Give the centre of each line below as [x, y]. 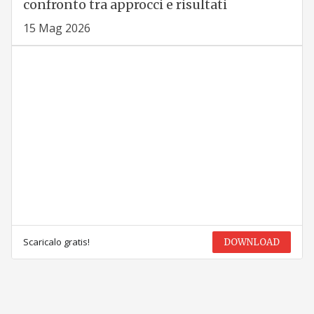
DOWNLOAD [252, 243]
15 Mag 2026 [56, 28]
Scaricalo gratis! [56, 242]
